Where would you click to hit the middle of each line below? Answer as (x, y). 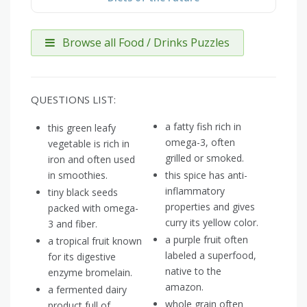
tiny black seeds (83, 193)
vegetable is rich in (89, 144)
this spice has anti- (206, 175)
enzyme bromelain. (90, 273)
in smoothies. (78, 175)
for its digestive (82, 257)
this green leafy (82, 128)
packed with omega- (93, 208)
